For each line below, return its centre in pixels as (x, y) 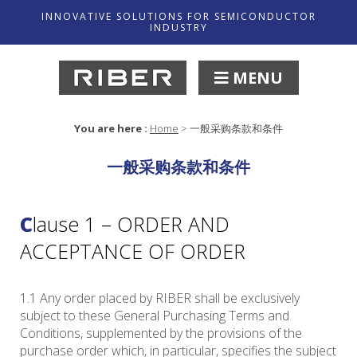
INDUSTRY (178, 27)
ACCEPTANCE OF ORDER (133, 251)
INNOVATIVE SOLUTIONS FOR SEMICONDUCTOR (178, 16)
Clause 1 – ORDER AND (26, 224)
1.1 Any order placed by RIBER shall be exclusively (160, 298)
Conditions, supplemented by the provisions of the (161, 333)
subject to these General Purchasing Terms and (155, 316)
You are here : (111, 129)
